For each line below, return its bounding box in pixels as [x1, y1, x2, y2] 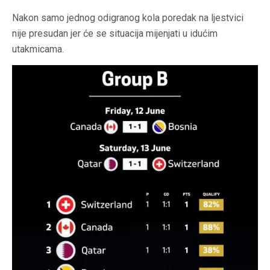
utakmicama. [12, 43, 64, 55]
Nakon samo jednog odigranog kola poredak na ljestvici [12, 12, 243, 24]
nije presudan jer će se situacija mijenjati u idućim [12, 28, 218, 40]
